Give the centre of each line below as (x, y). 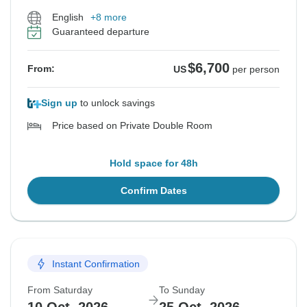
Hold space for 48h (153, 163)
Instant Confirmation (96, 263)
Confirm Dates (153, 191)
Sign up (59, 103)
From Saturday (60, 290)
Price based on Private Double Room (132, 126)
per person (256, 70)
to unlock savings (116, 103)
